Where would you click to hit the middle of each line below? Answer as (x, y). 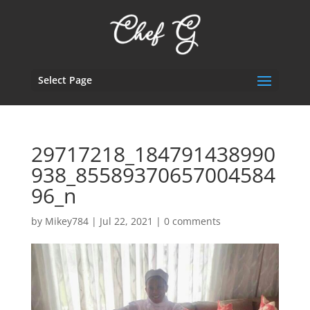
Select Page (65, 80)
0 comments (192, 221)
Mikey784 (66, 221)
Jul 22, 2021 (126, 221)
